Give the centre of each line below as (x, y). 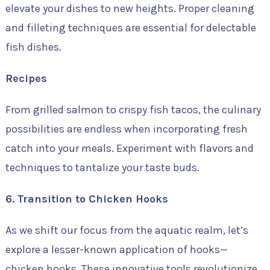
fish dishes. (33, 47)
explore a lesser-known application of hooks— (116, 250)
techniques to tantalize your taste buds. (102, 168)
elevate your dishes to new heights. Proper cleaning (130, 8)
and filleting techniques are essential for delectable (130, 28)
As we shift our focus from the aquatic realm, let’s (127, 230)
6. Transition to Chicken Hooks (86, 199)
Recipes (26, 78)
